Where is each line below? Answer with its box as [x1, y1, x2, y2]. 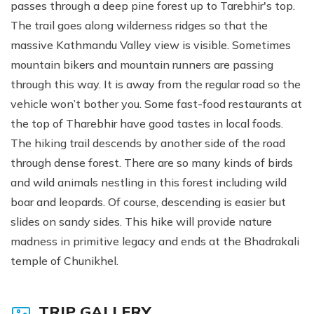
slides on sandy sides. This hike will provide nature [11, 214, 272, 228]
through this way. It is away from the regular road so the [11, 77, 301, 91]
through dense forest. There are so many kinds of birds [11, 156, 293, 170]
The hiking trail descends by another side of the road [11, 136, 285, 150]
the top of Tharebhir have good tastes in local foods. [11, 116, 283, 130]
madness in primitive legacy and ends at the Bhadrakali [11, 234, 299, 248]
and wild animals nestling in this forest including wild [11, 175, 287, 189]
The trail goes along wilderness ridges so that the [11, 18, 268, 32]
